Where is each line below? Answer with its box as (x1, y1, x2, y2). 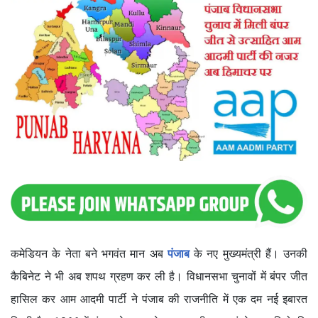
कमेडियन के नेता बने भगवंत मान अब (11, 246, 168, 261)
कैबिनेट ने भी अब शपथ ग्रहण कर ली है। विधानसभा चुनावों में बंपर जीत (11, 269, 307, 283)
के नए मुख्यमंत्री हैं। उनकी (194, 246, 307, 261)
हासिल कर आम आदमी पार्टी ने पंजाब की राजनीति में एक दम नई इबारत (11, 292, 307, 306)
